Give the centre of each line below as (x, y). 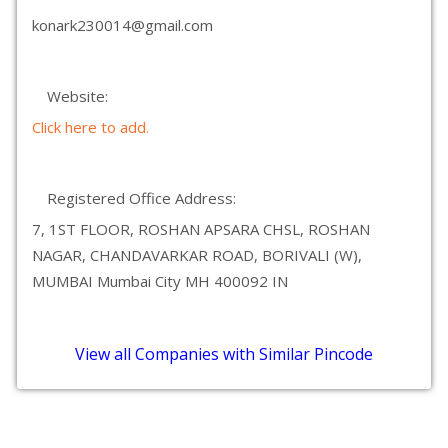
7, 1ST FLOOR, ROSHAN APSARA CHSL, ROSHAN (201, 229)
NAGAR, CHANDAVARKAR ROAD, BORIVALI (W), (197, 255)
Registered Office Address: (141, 198)
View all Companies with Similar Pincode (224, 354)
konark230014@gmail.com (122, 25)
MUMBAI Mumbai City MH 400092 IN (160, 281)
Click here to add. (90, 127)
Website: (77, 96)
